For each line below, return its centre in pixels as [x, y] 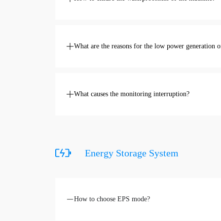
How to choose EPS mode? [112, 199]
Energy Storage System [132, 153]
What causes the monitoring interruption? [132, 94]
